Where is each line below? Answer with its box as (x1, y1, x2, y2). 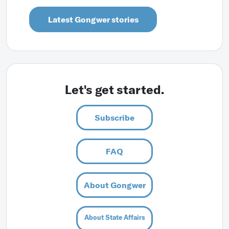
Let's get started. (65, 82, 164, 97)
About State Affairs (84, 213, 145, 221)
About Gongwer (83, 180, 146, 190)
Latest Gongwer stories (48, 14, 139, 25)
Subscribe (95, 112, 134, 123)
